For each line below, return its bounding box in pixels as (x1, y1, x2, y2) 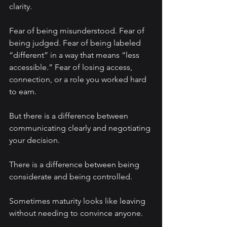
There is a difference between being (9, 160, 141, 170)
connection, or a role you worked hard (9, 74, 148, 85)
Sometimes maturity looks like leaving (9, 196, 147, 206)
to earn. (9, 87, 36, 97)
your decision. (9, 135, 60, 145)
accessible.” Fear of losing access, (9, 62, 134, 72)
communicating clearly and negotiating (9, 123, 153, 133)
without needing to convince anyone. (9, 208, 143, 218)
